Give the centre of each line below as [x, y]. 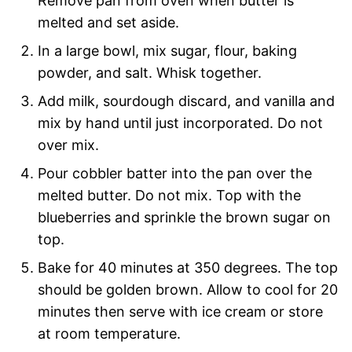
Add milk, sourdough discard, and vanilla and [186, 101]
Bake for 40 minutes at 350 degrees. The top [188, 268]
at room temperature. [109, 334]
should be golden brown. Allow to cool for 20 [188, 290]
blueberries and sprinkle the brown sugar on [184, 218]
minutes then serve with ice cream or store [180, 312]
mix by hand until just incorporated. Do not [180, 123]
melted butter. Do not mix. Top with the [169, 196]
